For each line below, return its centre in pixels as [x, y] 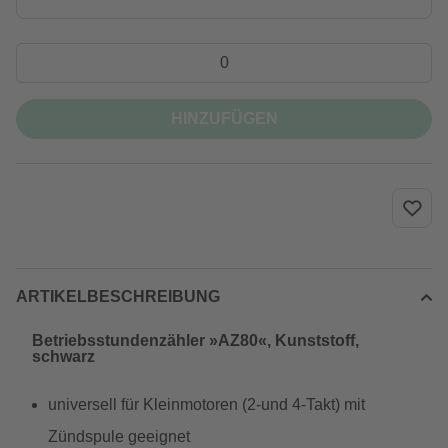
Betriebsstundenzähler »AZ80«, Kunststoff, [195, 340]
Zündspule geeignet [119, 436]
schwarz [63, 356]
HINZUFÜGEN [224, 118]
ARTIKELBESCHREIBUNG [118, 296]
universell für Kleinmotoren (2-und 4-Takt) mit [206, 404]
